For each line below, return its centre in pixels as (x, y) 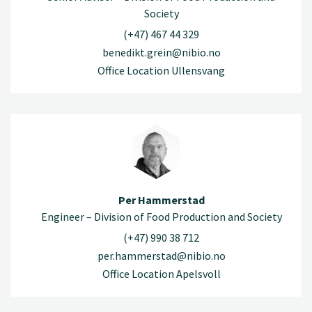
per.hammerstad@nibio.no (161, 255)
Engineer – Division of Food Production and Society (161, 217)
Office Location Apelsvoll (161, 273)
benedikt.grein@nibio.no (161, 52)
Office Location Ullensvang (161, 70)
